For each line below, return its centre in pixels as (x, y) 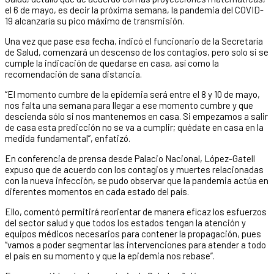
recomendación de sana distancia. (73, 74)
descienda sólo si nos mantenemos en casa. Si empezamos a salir (136, 116)
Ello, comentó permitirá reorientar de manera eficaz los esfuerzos (136, 211)
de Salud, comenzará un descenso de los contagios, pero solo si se (137, 52)
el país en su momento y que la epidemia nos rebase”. (110, 255)
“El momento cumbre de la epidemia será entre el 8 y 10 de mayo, (132, 94)
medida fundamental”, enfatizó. (68, 138)
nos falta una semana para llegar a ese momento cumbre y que (129, 105)
